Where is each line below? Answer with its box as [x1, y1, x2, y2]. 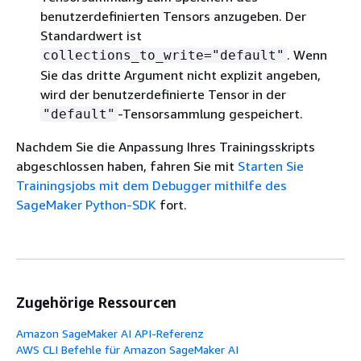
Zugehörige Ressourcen [16, 293, 177, 311]
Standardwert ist [40, 27, 142, 44]
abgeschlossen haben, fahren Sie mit [16, 157, 238, 174]
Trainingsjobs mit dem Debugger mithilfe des [16, 176, 287, 193]
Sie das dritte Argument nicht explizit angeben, [40, 66, 321, 83]
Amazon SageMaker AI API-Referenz [16, 326, 204, 340]
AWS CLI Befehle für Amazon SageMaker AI [16, 342, 239, 356]
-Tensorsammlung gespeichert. [118, 105, 303, 122]
